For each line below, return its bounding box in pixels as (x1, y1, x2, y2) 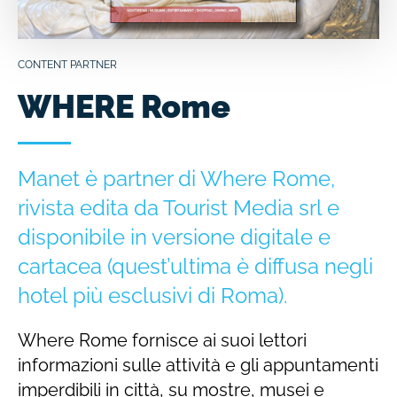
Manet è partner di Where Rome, (18, 165, 335, 191)
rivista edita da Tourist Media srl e (18, 194, 339, 221)
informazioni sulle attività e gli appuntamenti (18, 354, 378, 376)
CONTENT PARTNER (18, 58, 117, 71)
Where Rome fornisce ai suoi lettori (18, 329, 307, 351)
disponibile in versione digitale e (18, 223, 331, 250)
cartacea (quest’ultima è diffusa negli (18, 253, 373, 279)
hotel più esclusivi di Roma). (18, 282, 288, 308)
